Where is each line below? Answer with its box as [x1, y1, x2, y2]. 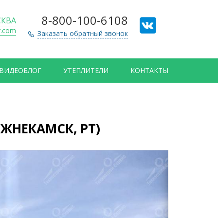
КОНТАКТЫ [130, 66, 168, 75]
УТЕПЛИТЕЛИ [63, 66, 109, 75]
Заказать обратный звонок [37, 29, 128, 38]
